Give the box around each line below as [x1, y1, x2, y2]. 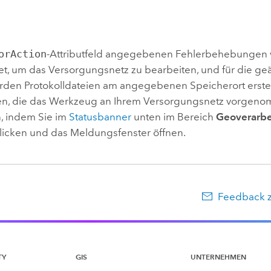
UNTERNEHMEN [191, 252, 246, 262]
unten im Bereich [131, 110, 217, 123]
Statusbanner [69, 110, 132, 123]
